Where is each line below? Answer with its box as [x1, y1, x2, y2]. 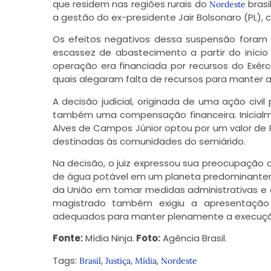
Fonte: [52, 232, 83, 245]
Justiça [105, 255, 131, 266]
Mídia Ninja [85, 232, 132, 245]
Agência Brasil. [160, 232, 227, 245]
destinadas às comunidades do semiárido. [52, 134, 246, 148]
